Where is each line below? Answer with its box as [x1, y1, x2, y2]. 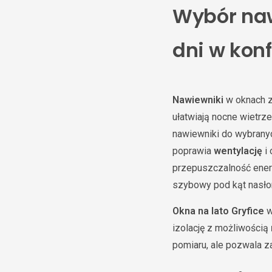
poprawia [172, 145, 214, 157]
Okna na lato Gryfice [172, 205, 264, 217]
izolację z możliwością [172, 222, 271, 234]
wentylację [214, 145, 262, 157]
